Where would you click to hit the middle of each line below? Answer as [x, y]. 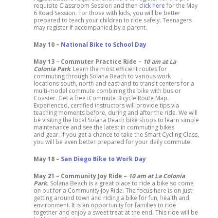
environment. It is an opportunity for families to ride [105, 205]
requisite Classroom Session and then [86, 6]
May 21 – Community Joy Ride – [81, 176]
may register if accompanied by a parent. [90, 27]
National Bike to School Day [104, 45]
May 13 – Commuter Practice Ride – [88, 62]
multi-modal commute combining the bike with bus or [107, 91]
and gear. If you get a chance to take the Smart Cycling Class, [116, 135]
